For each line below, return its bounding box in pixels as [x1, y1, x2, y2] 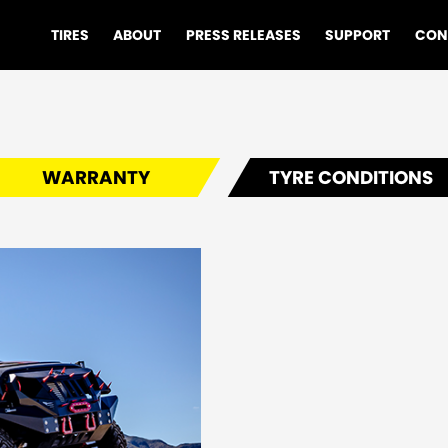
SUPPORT [325, 25, 391, 45]
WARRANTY [42, 165, 151, 190]
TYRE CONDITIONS [269, 165, 434, 190]
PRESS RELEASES [185, 25, 301, 45]
